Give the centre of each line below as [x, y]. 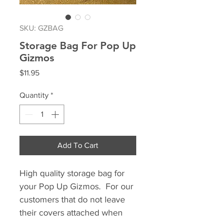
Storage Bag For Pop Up [78, 45]
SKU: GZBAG [41, 28]
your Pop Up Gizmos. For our [76, 186]
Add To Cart [78, 145]
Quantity [34, 95]
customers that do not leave [72, 200]
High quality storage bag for [72, 173]
